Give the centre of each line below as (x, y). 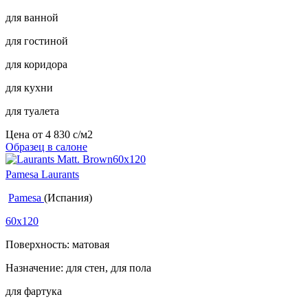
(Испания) (68, 197)
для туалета (32, 111)
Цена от (25, 134)
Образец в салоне (46, 146)
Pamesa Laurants (42, 174)
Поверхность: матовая (57, 244)
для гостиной (37, 41)
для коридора (36, 64)
